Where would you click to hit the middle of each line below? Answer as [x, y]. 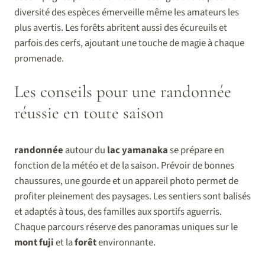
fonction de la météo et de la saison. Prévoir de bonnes [124, 165]
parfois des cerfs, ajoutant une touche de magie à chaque [129, 43]
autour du [85, 150]
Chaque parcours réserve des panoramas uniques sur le [126, 227]
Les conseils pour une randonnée [123, 91]
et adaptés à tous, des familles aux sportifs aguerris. [118, 211]
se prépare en [196, 150]
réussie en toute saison [89, 112]
